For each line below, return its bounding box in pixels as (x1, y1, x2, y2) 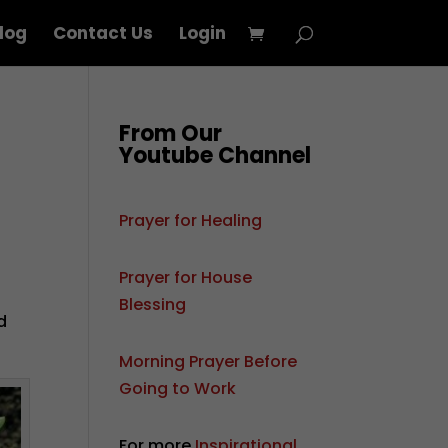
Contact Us (52, 21, 153, 45)
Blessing (119, 293, 187, 316)
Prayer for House (119, 266, 253, 289)
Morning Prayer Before (119, 350, 298, 373)
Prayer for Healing (119, 209, 263, 232)
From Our (119, 118, 223, 149)
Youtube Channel (119, 140, 312, 171)
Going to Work (119, 377, 237, 400)
